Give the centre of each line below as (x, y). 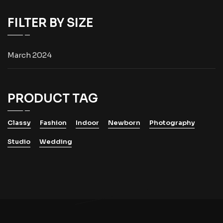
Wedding (56, 141)
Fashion (53, 122)
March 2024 (30, 55)
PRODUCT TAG (53, 98)
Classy (19, 122)
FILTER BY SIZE (50, 23)
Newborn (124, 122)
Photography (172, 122)
